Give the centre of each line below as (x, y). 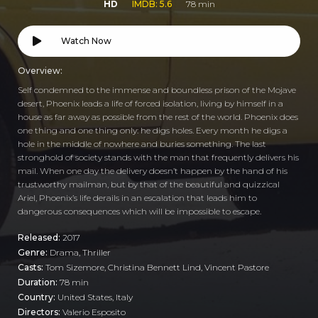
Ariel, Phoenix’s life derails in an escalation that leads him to (137, 197)
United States (85, 297)
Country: (38, 297)
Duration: (39, 282)
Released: (40, 237)
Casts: (32, 267)
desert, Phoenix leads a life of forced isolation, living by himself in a (150, 103)
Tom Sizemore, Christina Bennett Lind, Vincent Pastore (157, 267)
